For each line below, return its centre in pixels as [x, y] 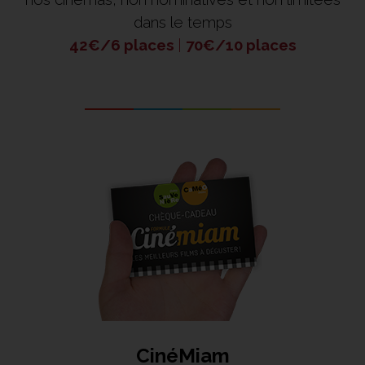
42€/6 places [123, 45]
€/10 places [249, 45]
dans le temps [182, 22]
